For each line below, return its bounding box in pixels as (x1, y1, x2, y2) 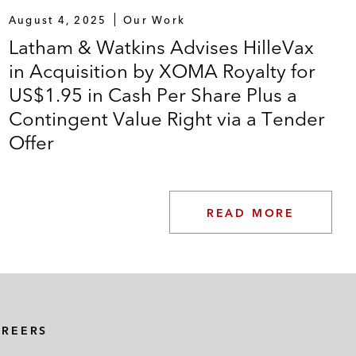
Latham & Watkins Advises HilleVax (8, 35, 314, 59)
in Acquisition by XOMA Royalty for (8, 59, 315, 83)
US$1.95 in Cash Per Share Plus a (8, 83, 297, 106)
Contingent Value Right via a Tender (8, 106, 325, 130)
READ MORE (206, 205, 295, 220)
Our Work (123, 13, 186, 26)
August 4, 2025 (8, 13, 107, 26)
